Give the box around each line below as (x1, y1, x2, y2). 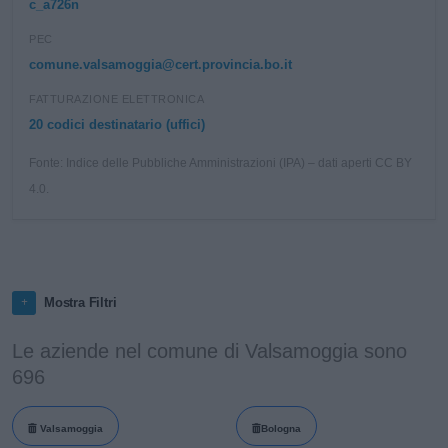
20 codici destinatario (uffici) (29, 117, 205, 132)
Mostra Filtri (44, 295, 117, 310)
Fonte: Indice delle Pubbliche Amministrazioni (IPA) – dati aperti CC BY (29, 157, 412, 169)
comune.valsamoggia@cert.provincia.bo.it (29, 57, 292, 72)
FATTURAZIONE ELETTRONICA (29, 93, 204, 105)
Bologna (260, 422, 301, 434)
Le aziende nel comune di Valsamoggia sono (12, 340, 407, 362)
